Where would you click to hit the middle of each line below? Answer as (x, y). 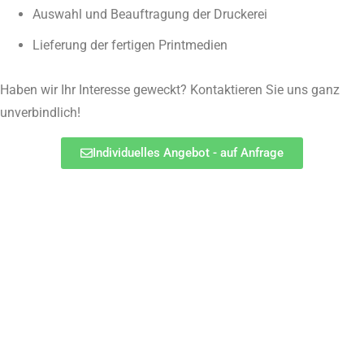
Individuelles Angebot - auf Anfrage (188, 153)
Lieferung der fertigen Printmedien (130, 45)
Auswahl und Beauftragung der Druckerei (150, 14)
